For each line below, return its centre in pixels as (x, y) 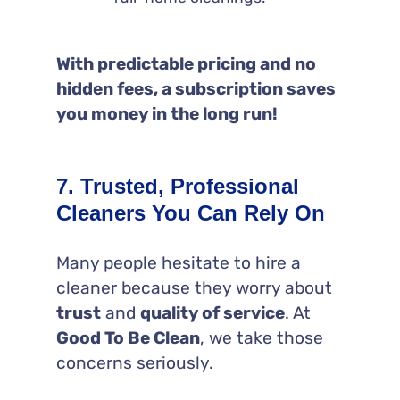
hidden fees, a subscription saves (196, 88)
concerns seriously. (134, 362)
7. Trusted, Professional (177, 186)
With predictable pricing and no (186, 63)
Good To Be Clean (128, 337)
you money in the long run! (167, 113)
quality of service (212, 312)
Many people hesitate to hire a (178, 262)
